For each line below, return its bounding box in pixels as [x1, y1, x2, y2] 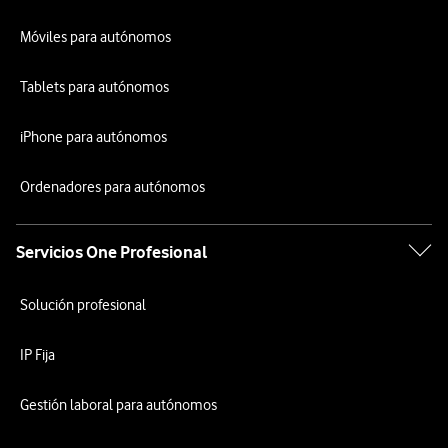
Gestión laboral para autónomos [20, 396, 217, 414]
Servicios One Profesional [16, 242, 208, 262]
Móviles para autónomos [20, 28, 171, 46]
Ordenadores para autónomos [20, 178, 205, 196]
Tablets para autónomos [20, 78, 169, 96]
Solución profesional [20, 296, 146, 314]
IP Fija [20, 346, 55, 364]
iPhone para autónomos [20, 128, 167, 146]
